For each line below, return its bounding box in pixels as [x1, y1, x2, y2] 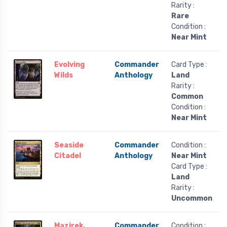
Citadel [54, 152, 81, 161]
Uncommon [171, 194, 212, 203]
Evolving [54, 60, 85, 69]
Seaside [54, 141, 84, 150]
